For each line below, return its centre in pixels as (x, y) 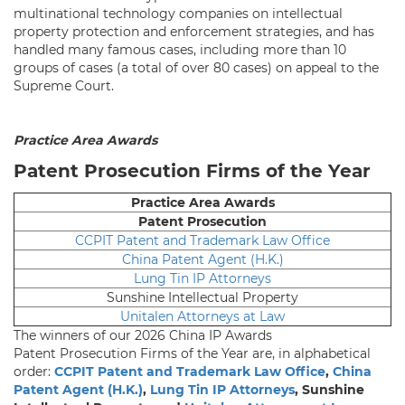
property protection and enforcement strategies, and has (194, 31)
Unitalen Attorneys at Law (202, 316)
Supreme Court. (66, 85)
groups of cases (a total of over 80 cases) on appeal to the (196, 67)
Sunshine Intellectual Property (202, 297)
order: (34, 371)
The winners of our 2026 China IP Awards (143, 335)
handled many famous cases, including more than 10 (180, 49)
